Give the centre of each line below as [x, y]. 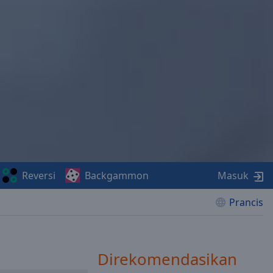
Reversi [38, 175]
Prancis [246, 202]
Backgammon [116, 175]
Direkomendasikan [167, 259]
